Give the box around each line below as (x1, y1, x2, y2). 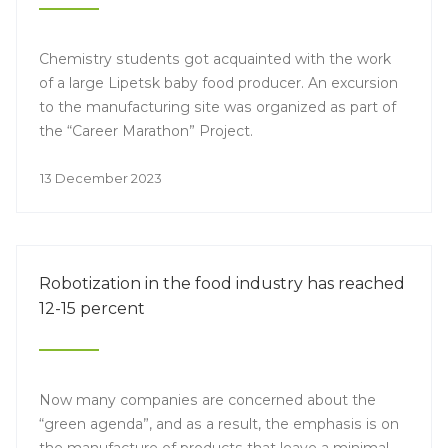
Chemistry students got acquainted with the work (39, 50, 391, 68)
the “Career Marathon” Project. (39, 122, 253, 140)
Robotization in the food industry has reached (39, 274, 405, 293)
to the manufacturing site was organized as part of (39, 98, 396, 116)
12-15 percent (39, 299, 145, 318)
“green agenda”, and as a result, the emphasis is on (39, 415, 399, 433)
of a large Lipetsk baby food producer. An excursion (39, 74, 398, 92)
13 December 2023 (40, 170, 162, 186)
